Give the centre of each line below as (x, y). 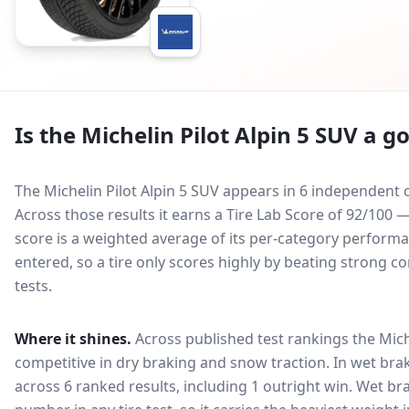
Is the (48, 135)
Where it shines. (73, 339)
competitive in (63, 362)
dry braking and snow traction (221, 362)
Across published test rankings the (255, 339)
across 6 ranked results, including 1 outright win (182, 386)
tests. (33, 286)
